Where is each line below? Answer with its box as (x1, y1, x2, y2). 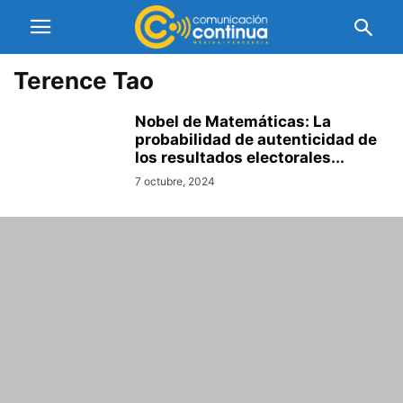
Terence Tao (13, 67, 154, 94)
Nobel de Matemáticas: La (135, 112, 331, 130)
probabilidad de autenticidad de (135, 130, 377, 148)
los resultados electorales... (135, 148, 345, 166)
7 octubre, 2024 (135, 175, 215, 188)
